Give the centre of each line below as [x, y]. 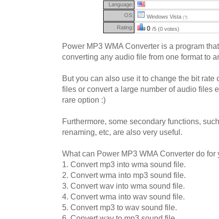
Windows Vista [164, 16]
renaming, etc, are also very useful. [122, 132]
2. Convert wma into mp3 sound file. [124, 175]
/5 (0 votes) [165, 29]
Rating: [125, 27]
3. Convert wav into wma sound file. [123, 186]
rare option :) [84, 100]
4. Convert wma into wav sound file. [123, 197]
